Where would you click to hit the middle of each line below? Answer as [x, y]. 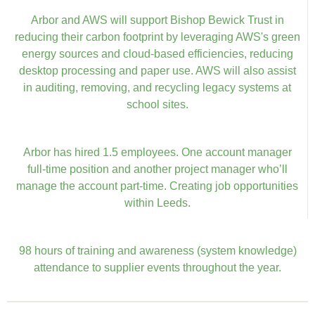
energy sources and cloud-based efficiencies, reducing [157, 53]
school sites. [157, 104]
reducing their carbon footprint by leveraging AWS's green [157, 37]
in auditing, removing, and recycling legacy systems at [157, 87]
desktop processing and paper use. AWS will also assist [157, 70]
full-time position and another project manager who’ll [157, 169]
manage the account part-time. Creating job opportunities [157, 186]
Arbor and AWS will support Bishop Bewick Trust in [157, 20]
